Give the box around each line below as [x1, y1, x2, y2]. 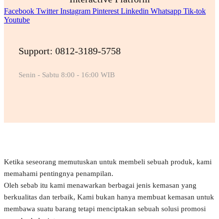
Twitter [36, 6, 58, 15]
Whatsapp [151, 6, 181, 15]
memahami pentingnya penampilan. [4, 169, 113, 177]
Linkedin [121, 6, 149, 15]
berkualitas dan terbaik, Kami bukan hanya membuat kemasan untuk [4, 193, 214, 201]
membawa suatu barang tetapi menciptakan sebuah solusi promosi [4, 204, 206, 213]
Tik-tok [183, 6, 206, 15]
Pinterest [92, 6, 119, 15]
